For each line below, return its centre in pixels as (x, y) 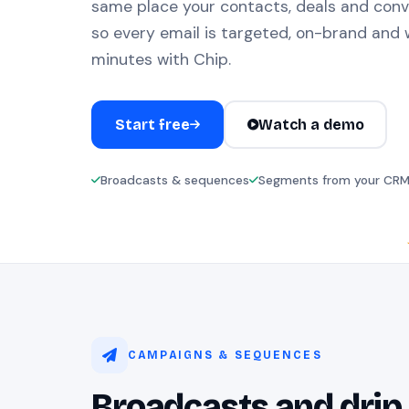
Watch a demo (311, 125)
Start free (152, 125)
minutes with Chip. (161, 59)
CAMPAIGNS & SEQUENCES (225, 355)
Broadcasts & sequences (175, 180)
